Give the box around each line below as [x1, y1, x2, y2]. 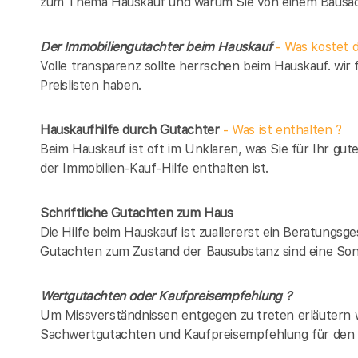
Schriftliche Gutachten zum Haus [40, 205, 233, 221]
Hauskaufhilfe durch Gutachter [40, 121, 220, 137]
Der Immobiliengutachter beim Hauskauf [40, 38, 276, 54]
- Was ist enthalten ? [219, 121, 342, 137]
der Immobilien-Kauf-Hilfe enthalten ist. [40, 160, 269, 176]
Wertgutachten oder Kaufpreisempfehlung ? [40, 288, 292, 304]
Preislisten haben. [40, 77, 141, 93]
